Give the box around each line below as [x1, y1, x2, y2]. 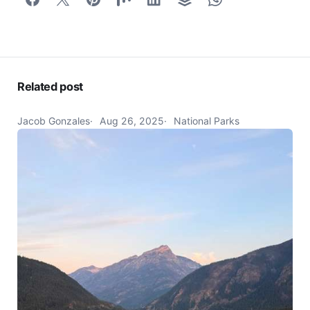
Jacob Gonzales [17, 115, 90, 127]
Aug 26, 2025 [100, 115, 164, 127]
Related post [17, 79, 84, 93]
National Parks [174, 115, 239, 127]
